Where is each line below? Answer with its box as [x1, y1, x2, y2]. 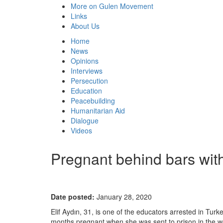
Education [71, 86, 102, 96]
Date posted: [51, 192, 95, 202]
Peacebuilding [71, 96, 115, 106]
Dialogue [71, 115, 99, 125]
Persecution [71, 76, 108, 86]
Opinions [71, 56, 99, 66]
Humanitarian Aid [71, 106, 125, 115]
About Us [71, 21, 100, 31]
